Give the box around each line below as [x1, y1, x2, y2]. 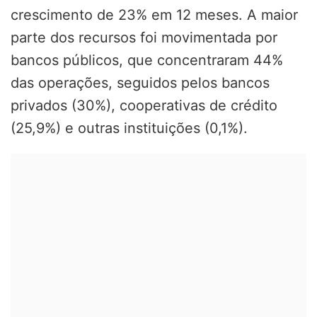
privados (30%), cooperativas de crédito [11, 97, 277, 115]
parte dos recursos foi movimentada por [11, 29, 277, 47]
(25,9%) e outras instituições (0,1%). [11, 120, 248, 137]
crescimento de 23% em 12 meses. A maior [11, 6, 298, 24]
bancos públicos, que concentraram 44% [11, 52, 283, 69]
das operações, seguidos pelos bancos [11, 74, 270, 92]
